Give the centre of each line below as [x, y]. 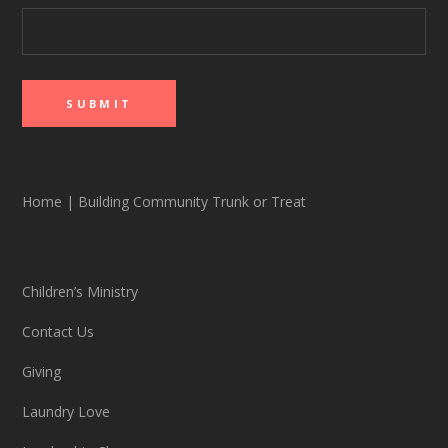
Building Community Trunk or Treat [190, 201]
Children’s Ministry [80, 291]
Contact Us [58, 331]
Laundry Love [66, 411]
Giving [42, 371]
